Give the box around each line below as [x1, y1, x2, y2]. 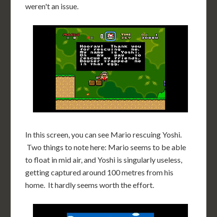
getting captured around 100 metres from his [25, 168, 174, 177]
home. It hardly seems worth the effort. [25, 180, 155, 189]
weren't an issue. [25, 1, 79, 11]
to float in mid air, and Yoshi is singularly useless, [25, 155, 183, 164]
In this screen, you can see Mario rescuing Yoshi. [25, 130, 182, 139]
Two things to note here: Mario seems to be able [25, 142, 186, 152]
